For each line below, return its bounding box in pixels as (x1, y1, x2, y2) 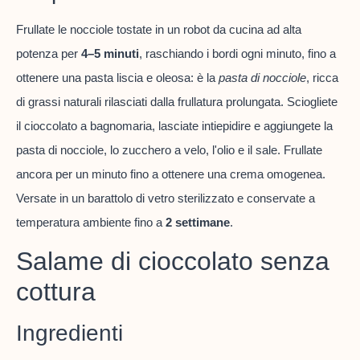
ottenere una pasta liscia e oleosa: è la (16, 71, 219, 85)
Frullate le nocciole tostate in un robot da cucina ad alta (16, 22, 301, 37)
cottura (16, 277, 96, 307)
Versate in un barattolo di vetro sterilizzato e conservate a (16, 191, 315, 206)
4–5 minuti (81, 47, 139, 61)
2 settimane (166, 215, 230, 230)
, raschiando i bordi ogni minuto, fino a (139, 47, 336, 61)
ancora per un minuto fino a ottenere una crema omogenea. (16, 167, 325, 182)
